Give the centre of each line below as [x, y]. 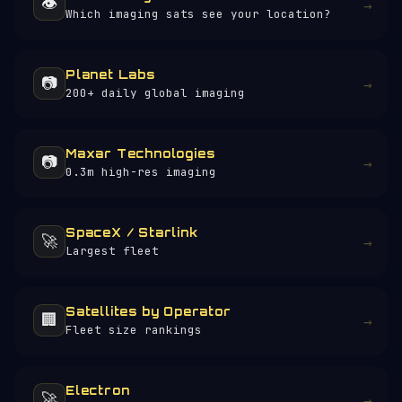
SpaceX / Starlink [132, 232]
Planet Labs [110, 74]
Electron [98, 390]
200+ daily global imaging [155, 93]
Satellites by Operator [149, 311]
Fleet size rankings [134, 330]
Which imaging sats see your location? [198, 14]
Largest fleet [112, 251]
